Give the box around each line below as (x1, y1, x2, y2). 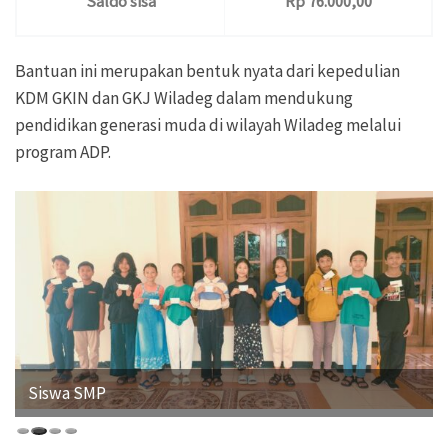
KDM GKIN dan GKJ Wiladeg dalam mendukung (15, 87, 353, 110)
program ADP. (15, 141, 111, 164)
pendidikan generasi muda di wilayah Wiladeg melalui (15, 114, 401, 137)
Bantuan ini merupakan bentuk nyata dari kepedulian (15, 60, 400, 83)
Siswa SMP (28, 382, 107, 405)
